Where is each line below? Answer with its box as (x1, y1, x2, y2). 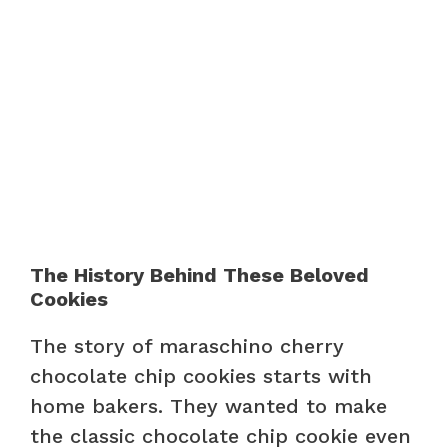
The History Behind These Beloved (30, 263, 369, 288)
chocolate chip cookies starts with (30, 364, 372, 389)
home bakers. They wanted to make (30, 394, 387, 419)
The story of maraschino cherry (30, 334, 344, 359)
